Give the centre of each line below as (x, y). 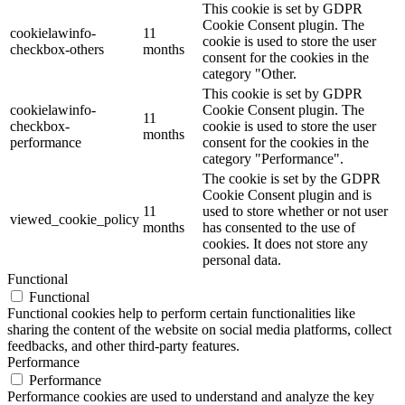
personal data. (242, 260)
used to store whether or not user (295, 212)
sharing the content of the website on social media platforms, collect (199, 330)
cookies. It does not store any (285, 244)
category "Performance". (273, 159)
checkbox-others (57, 50)
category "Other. (250, 74)
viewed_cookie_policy (75, 220)
